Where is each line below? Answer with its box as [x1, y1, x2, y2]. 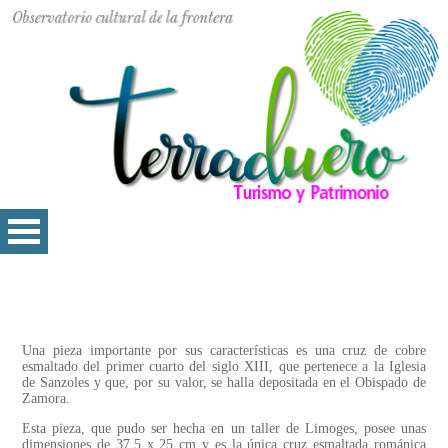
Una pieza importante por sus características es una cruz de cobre [22, 343, 426, 359]
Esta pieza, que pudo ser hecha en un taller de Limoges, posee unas [22, 421, 426, 437]
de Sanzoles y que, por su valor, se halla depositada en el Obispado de [22, 375, 426, 391]
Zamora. [22, 391, 70, 407]
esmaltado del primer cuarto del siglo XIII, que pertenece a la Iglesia [22, 359, 426, 375]
